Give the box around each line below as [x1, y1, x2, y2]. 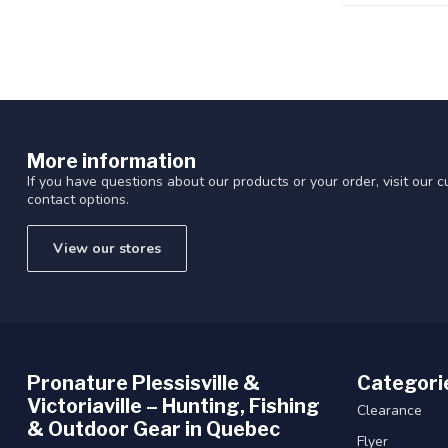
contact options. [27, 189, 129, 209]
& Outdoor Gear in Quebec [27, 417, 280, 442]
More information [27, 148, 196, 173]
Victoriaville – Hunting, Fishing [27, 394, 320, 419]
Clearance [357, 401, 422, 421]
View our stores [53, 239, 161, 259]
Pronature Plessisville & [27, 371, 260, 396]
